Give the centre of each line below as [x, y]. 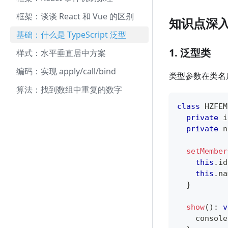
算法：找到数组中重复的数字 [69, 90]
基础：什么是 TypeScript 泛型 [71, 35]
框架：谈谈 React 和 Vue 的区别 [75, 16]
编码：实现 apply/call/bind [66, 71]
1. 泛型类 [190, 53]
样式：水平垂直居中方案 [61, 53]
